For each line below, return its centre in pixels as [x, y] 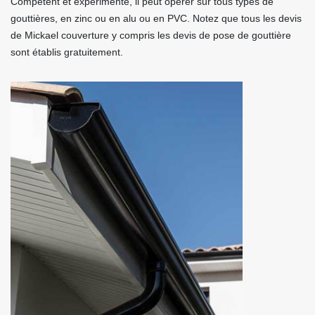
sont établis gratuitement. [67, 52]
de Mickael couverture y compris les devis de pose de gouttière [151, 35]
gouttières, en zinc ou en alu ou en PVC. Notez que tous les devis [156, 18]
